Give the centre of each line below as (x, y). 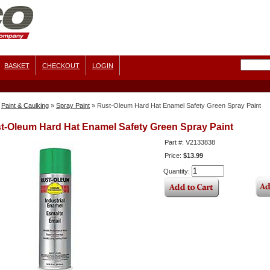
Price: (174, 155)
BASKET (17, 66)
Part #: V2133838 (190, 142)
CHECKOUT (61, 66)
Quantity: (177, 171)
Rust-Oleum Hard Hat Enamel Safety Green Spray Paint (179, 105)
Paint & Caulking (25, 105)
